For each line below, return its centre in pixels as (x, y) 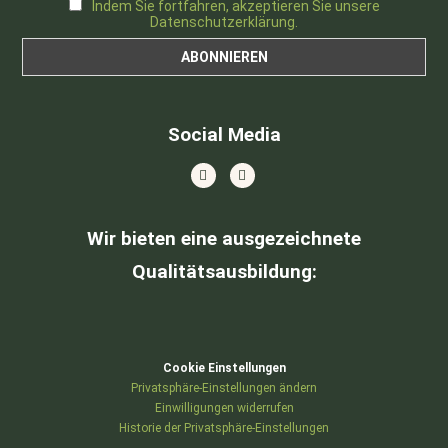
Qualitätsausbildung (221, 271)
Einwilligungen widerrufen (224, 407)
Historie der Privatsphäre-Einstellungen (224, 427)
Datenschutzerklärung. (224, 21)
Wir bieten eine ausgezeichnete (224, 238)
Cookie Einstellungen (224, 367)
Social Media (224, 134)
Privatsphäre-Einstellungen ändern (224, 387)
